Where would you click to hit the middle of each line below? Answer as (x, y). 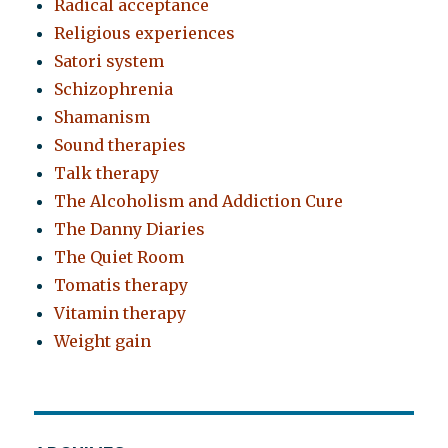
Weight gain (103, 341)
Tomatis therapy (121, 285)
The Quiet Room (119, 257)
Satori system (109, 61)
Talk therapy (107, 173)
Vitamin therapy (120, 313)
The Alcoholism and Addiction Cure (199, 201)
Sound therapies (120, 145)
